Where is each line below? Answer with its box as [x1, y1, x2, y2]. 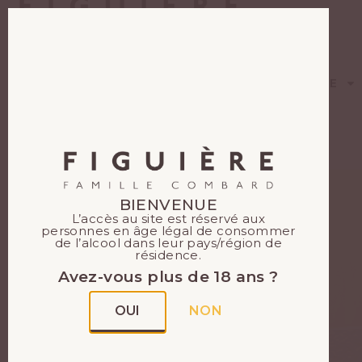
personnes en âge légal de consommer [40, 223, 296, 239]
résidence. [135, 247, 202, 263]
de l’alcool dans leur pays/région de [54, 235, 283, 251]
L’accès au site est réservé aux [71, 211, 266, 227]
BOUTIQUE [160, 75, 227, 90]
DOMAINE [278, 75, 338, 90]
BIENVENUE [119, 196, 218, 215]
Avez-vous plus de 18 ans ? [58, 267, 279, 287]
